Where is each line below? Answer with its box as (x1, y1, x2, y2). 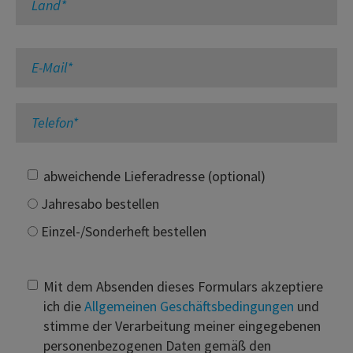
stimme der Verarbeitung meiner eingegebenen (43, 316, 321, 335)
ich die (43, 296, 84, 315)
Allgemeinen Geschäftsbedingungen (84, 296, 294, 315)
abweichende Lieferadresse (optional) (43, 166, 266, 185)
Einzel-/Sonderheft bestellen (38, 221, 206, 240)
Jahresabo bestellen (38, 194, 159, 213)
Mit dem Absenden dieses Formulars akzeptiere (43, 277, 323, 295)
